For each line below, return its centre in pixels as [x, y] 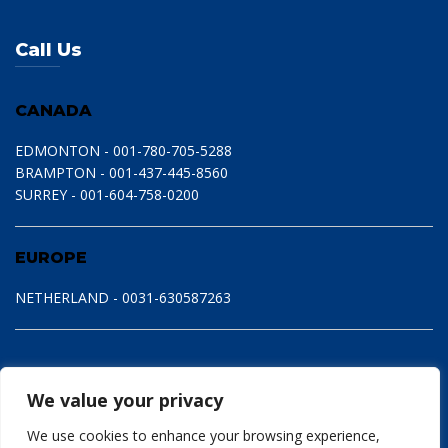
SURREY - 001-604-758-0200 [107, 194]
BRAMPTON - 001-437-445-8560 [121, 172]
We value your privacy [125, 400]
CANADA [53, 110]
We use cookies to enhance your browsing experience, [203, 435]
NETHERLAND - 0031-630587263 [123, 297]
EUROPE [51, 257]
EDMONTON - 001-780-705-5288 [123, 150]
